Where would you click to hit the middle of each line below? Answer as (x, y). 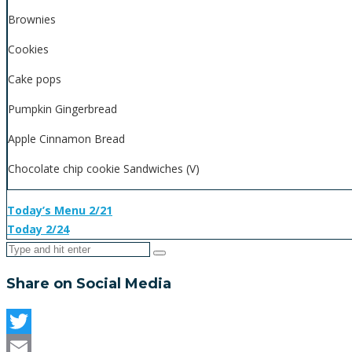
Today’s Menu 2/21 (60, 211)
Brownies (32, 20)
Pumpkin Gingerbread (62, 109)
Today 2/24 (38, 229)
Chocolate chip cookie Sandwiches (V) (104, 169)
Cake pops (35, 79)
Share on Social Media (89, 284)
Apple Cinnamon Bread (66, 139)
